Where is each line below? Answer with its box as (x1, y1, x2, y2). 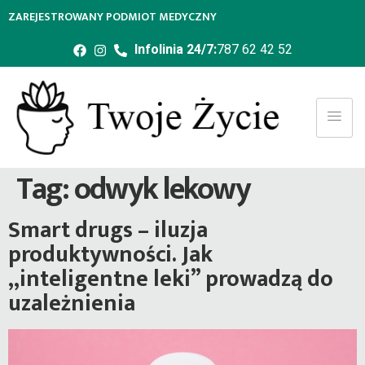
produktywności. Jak (8, 235, 213, 275)
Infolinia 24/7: (134, 40, 217, 59)
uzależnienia (8, 284, 135, 323)
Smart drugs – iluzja (8, 211, 208, 250)
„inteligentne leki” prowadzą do (8, 260, 333, 299)
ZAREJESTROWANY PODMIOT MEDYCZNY (8, 7, 217, 26)
